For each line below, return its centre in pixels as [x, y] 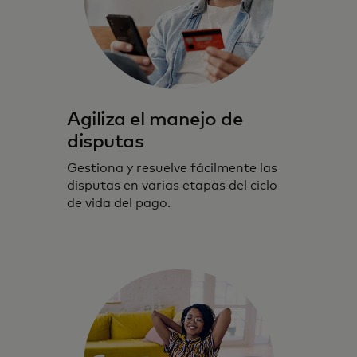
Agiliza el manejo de [155, 119]
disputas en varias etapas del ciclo [172, 185]
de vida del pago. [119, 203]
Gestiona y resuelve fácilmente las [172, 168]
